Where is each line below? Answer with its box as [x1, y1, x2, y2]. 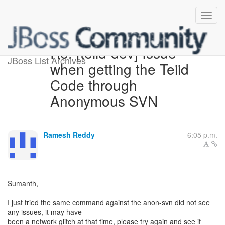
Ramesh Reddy [43, 130, 95, 140]
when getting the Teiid [50, 59, 189, 79]
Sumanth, [8, 178, 38, 188]
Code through [50, 75, 137, 95]
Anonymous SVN [50, 91, 158, 111]
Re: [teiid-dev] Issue [50, 43, 176, 63]
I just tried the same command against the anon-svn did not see [8, 197, 210, 207]
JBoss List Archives [8, 54, 86, 67]
